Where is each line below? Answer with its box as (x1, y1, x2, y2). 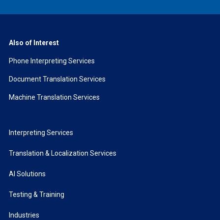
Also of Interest (8, 39, 59, 47)
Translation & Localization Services (8, 149, 116, 158)
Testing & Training (8, 191, 64, 199)
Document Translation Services (8, 75, 106, 83)
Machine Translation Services (8, 93, 100, 102)
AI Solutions (8, 170, 46, 178)
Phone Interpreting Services (8, 57, 95, 65)
